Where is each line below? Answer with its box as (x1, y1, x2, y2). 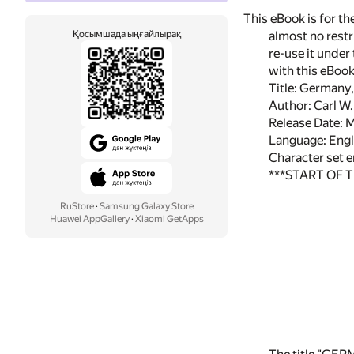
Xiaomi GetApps (134, 213, 204, 224)
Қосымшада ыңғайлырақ (72, 28, 181, 40)
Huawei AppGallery (49, 213, 130, 224)
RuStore (59, 201, 94, 212)
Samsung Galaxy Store (99, 201, 194, 212)
